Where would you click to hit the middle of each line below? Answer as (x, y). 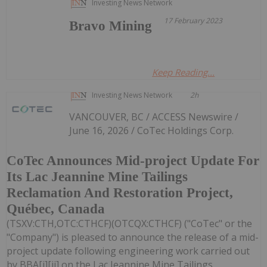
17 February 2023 (193, 20)
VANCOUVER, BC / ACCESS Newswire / (154, 117)
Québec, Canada (56, 209)
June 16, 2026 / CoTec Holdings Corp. (152, 130)
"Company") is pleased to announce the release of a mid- (133, 237)
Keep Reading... (184, 72)
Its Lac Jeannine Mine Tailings (97, 177)
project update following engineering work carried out (128, 251)
